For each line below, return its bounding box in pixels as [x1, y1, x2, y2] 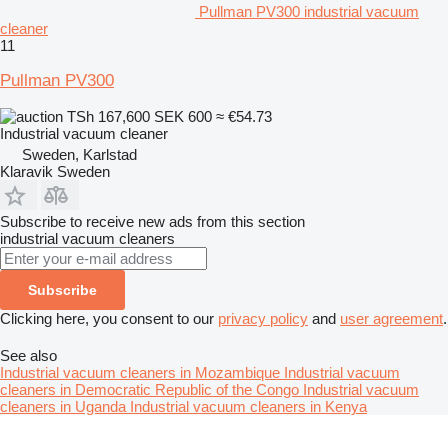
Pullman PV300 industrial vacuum [199, 2, 419, 20]
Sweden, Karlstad [22, 145, 137, 163]
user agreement [340, 309, 443, 327]
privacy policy [218, 309, 308, 327]
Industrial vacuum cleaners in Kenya [130, 397, 367, 415]
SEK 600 [154, 107, 212, 125]
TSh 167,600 [63, 107, 154, 125]
